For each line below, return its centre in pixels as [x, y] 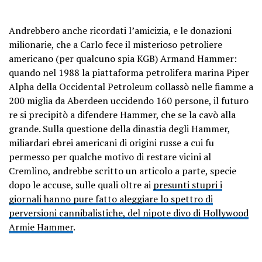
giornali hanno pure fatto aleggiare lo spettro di [111, 199]
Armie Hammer [41, 227]
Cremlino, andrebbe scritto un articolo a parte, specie [123, 171]
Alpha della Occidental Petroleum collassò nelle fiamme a [131, 87]
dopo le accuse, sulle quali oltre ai [81, 185]
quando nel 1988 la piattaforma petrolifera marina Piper [129, 73]
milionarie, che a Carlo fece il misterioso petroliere [116, 45]
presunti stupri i [188, 185]
